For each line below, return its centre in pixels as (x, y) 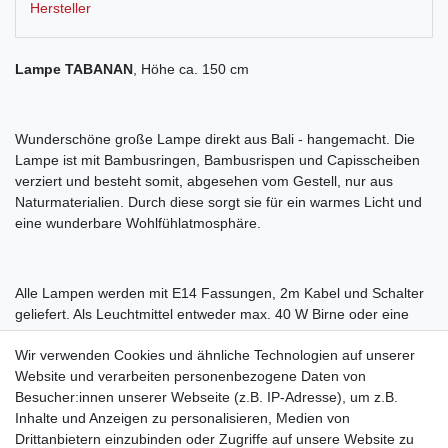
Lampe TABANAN (74, 69)
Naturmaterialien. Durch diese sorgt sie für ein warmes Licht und (218, 202)
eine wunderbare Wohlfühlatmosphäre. (138, 223)
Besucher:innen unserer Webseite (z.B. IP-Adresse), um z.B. (206, 397)
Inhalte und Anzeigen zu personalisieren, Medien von (182, 418)
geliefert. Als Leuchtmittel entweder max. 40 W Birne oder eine (212, 314)
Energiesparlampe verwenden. (112, 335)
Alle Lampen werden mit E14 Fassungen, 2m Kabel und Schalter (219, 293)
